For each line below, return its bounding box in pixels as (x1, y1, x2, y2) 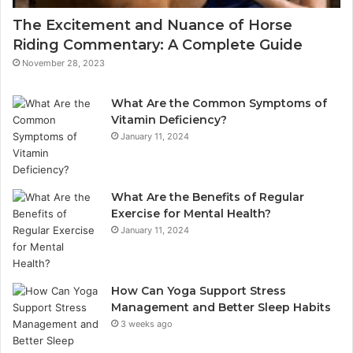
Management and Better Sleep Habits (111, 300, 331, 315)
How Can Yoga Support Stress (111, 284, 286, 299)
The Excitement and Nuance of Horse (13, 17, 292, 35)
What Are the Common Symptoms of (111, 96, 327, 111)
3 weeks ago (121, 318, 173, 330)
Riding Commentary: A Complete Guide (13, 36, 303, 54)
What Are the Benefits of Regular (111, 190, 304, 205)
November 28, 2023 (22, 58, 105, 69)
